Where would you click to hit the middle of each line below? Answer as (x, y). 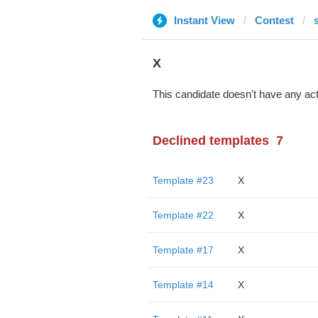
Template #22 (183, 215)
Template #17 (183, 250)
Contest (274, 20)
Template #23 (183, 180)
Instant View (204, 20)
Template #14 (183, 285)
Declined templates (210, 141)
